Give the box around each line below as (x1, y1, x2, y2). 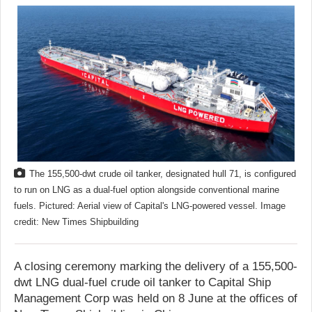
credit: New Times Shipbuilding (14, 217, 139, 227)
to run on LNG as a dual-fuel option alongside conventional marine (14, 185, 279, 195)
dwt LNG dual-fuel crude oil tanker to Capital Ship (14, 276, 271, 288)
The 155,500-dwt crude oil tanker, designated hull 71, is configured (29, 169, 296, 179)
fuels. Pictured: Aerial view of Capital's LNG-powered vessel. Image (14, 201, 286, 211)
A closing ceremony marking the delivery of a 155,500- (14, 260, 297, 272)
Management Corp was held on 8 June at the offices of (14, 292, 297, 304)
